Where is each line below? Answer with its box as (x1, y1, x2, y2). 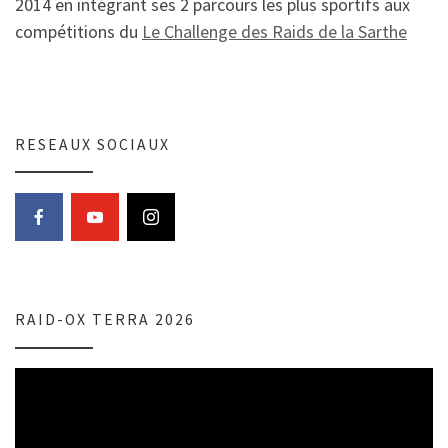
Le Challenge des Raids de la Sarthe (142, 20, 407, 44)
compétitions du (15, 20, 142, 44)
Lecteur (14, 369, 60, 388)
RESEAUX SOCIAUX (15, 134, 170, 154)
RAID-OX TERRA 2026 (15, 310, 195, 330)
